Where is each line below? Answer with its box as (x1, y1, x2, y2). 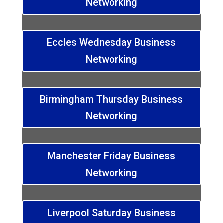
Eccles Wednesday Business (47, 36, 176, 49)
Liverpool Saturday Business (47, 207, 176, 219)
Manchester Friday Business (47, 150, 176, 162)
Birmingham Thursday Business (40, 93, 183, 106)
